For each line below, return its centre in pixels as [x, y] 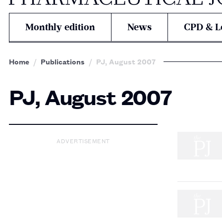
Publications [63, 61]
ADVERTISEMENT [83, 140]
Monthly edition [60, 27]
